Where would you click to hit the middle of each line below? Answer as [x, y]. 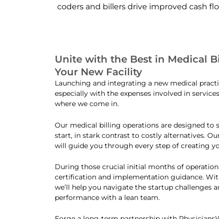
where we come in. [87, 104]
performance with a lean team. [107, 197]
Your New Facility [99, 72]
